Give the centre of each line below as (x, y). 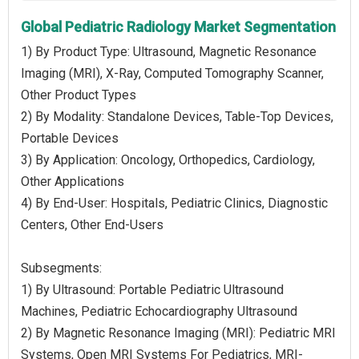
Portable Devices (70, 138)
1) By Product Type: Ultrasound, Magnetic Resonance (169, 51)
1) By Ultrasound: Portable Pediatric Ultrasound (152, 289)
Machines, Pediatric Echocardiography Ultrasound (159, 311)
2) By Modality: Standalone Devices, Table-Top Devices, (177, 116)
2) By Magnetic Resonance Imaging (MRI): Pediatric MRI (178, 333)
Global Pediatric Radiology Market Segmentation (178, 26)
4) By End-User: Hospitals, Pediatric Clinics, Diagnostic (174, 203)
